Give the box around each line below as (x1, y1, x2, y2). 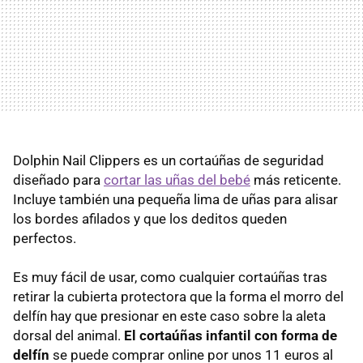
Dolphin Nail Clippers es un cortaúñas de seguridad (13, 152, 324, 169)
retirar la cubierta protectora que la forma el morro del (13, 288, 344, 305)
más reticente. (250, 171, 341, 188)
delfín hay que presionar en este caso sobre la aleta (13, 307, 326, 324)
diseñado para (13, 171, 104, 188)
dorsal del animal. (13, 327, 124, 344)
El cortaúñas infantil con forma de (124, 327, 337, 344)
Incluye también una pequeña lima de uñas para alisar (13, 190, 338, 207)
